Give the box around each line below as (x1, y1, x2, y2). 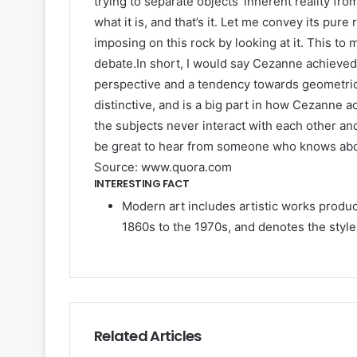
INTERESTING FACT (94, 176, 190, 192)
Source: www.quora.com (94, 159, 232, 175)
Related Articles (94, 325, 202, 346)
